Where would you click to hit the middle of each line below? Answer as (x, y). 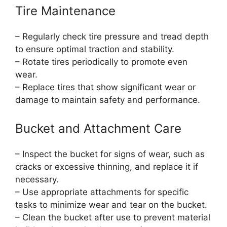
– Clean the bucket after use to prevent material (113, 217)
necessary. (37, 179)
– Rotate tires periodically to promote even (101, 62)
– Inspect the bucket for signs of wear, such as (110, 154)
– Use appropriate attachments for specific (102, 192)
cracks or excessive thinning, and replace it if (107, 166)
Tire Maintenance (65, 11)
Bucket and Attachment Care (98, 128)
